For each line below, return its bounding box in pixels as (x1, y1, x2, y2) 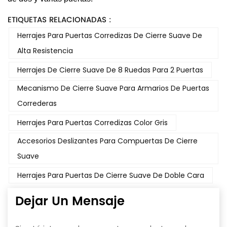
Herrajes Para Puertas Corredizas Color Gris (17, 117, 168, 128)
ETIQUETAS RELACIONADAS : (8, 13, 111, 26)
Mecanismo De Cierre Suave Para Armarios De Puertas (17, 83, 209, 93)
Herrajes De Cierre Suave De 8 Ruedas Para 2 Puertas (17, 64, 203, 75)
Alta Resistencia (17, 45, 73, 56)
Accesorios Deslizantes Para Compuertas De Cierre (17, 135, 198, 146)
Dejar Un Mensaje (15, 191, 125, 212)
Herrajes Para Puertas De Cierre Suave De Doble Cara (17, 170, 204, 180)
